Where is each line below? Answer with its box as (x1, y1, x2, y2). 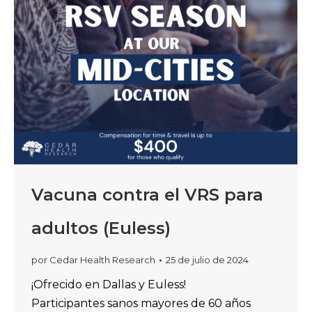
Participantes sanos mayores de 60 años (31, 297, 251, 310)
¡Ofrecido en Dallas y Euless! (31, 278, 186, 291)
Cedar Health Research (49, 254, 155, 265)
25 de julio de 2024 (166, 254, 249, 265)
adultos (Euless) (31, 218, 171, 238)
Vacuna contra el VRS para (31, 185, 263, 205)
